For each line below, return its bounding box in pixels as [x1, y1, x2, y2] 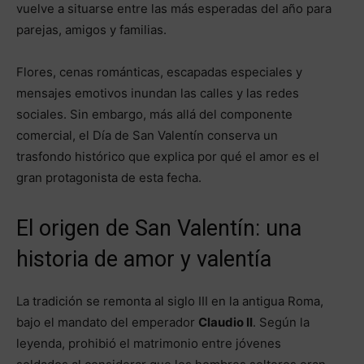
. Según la [253, 314, 310, 331]
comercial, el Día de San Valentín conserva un [16, 128, 278, 144]
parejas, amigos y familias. [16, 22, 167, 38]
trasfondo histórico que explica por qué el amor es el [16, 149, 319, 165]
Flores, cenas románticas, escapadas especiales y [16, 64, 302, 80]
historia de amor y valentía [16, 246, 271, 273]
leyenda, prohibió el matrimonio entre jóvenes [16, 336, 281, 352]
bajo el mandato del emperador [16, 314, 198, 331]
